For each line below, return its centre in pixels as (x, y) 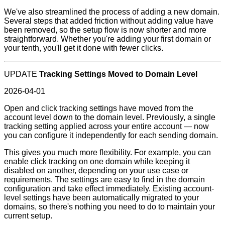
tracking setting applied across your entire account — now (106, 126)
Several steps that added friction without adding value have (109, 21)
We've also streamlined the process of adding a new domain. (112, 12)
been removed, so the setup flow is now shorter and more (105, 30)
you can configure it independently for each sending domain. (111, 135)
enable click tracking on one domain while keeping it (97, 161)
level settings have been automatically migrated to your (101, 197)
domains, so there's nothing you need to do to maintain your (109, 206)
